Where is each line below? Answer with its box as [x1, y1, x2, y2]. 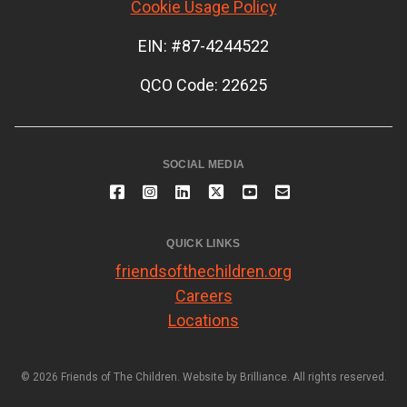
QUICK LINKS [166, 236, 241, 250]
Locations [168, 310, 239, 330]
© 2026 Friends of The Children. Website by [20, 370, 240, 383]
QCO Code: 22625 [140, 74, 267, 94]
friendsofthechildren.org [115, 261, 292, 281]
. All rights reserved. [286, 370, 387, 383]
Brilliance [239, 370, 287, 383]
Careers [174, 285, 233, 305]
